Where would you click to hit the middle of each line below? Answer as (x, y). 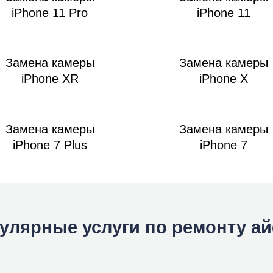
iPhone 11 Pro (50, 12)
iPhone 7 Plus (50, 145)
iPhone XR (50, 78)
